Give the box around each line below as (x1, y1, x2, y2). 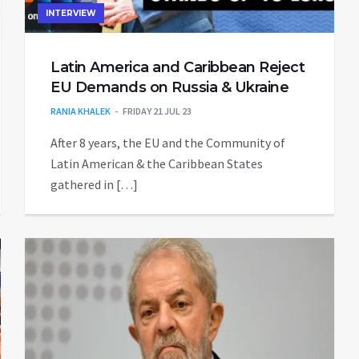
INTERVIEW (46, 8, 96, 19)
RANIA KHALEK (50, 105, 111, 118)
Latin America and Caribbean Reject (50, 58, 305, 77)
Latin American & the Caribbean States (50, 155, 263, 172)
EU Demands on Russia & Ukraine (50, 79, 288, 97)
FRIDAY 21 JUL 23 (123, 105, 192, 118)
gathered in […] (50, 176, 138, 193)
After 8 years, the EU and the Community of (50, 135, 285, 151)
